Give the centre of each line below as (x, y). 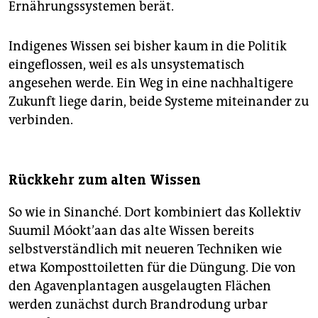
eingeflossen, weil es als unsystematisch (126, 64)
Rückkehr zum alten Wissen (105, 180)
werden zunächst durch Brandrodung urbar (138, 304)
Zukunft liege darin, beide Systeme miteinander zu (159, 101)
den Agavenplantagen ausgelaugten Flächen (140, 286)
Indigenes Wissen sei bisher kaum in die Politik (148, 46)
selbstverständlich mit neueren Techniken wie (145, 249)
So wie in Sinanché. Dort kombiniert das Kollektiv (155, 212)
